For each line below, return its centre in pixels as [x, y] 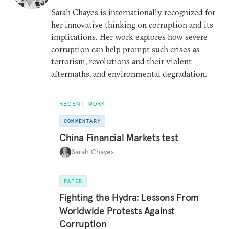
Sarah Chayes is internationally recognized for [133, 12]
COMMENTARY [82, 121]
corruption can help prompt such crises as [125, 49]
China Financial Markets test [119, 137]
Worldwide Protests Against [117, 211]
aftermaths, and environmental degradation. [129, 74]
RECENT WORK [83, 104]
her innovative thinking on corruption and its [132, 25]
